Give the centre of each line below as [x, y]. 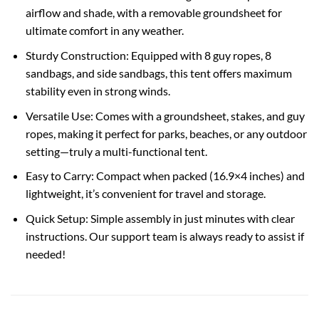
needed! [45, 253]
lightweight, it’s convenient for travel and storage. [145, 194]
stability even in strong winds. [98, 91]
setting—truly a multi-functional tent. [116, 151]
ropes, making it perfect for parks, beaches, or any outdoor [166, 133]
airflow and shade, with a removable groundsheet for [153, 13]
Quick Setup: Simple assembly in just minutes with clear [160, 218]
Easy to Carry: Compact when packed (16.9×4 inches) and [165, 176]
